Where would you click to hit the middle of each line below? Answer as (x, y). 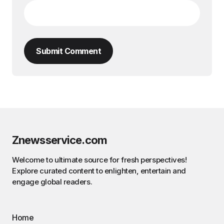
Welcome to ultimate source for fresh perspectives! (99, 160)
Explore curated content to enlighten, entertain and (99, 171)
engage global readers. (52, 182)
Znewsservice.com (59, 140)
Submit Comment (68, 51)
